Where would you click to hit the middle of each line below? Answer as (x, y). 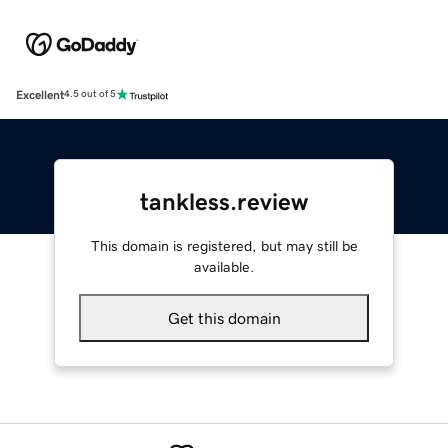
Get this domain (224, 317)
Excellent (40, 94)
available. (224, 266)
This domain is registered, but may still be (224, 245)
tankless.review (224, 201)
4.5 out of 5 (90, 94)
